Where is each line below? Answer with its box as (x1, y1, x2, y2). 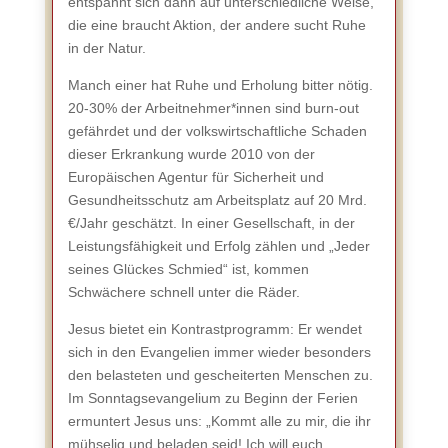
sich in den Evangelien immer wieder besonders (67, 344, 371, 360)
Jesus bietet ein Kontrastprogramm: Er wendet (67, 321, 362, 337)
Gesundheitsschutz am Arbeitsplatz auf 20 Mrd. (67, 192, 367, 208)
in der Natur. (67, 40, 146, 56)
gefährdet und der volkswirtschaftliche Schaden (67, 123, 367, 139)
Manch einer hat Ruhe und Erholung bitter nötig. (67, 77, 373, 93)
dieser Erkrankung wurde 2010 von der (67, 146, 315, 162)
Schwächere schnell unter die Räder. (67, 284, 300, 300)
